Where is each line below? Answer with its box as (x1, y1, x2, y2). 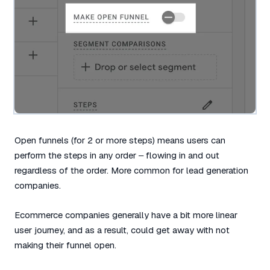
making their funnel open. (14, 239, 116, 251)
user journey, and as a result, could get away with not (14, 224, 230, 236)
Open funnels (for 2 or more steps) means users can (14, 134, 225, 146)
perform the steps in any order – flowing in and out (14, 149, 219, 161)
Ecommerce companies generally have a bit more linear (14, 209, 237, 221)
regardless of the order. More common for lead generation (14, 164, 248, 176)
